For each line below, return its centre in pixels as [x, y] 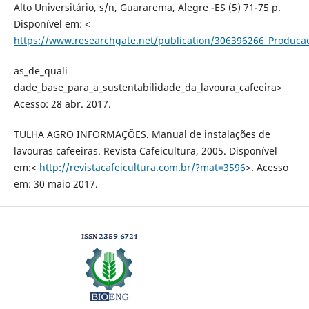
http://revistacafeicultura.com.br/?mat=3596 [142, 167]
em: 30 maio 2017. [56, 183]
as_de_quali [40, 70]
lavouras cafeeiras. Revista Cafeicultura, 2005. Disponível [145, 150]
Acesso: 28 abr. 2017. [62, 103]
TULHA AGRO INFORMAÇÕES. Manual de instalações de [142, 134]
